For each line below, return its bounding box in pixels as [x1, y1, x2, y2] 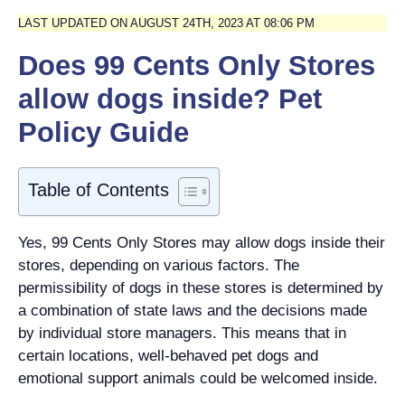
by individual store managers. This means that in [18, 325, 346, 342]
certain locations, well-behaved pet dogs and [18, 347, 318, 364]
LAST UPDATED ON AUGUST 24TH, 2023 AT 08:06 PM [18, 15, 315, 30]
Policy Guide [18, 117, 189, 148]
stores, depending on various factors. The [18, 257, 299, 274]
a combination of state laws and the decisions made [18, 302, 367, 319]
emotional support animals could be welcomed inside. [18, 370, 378, 387]
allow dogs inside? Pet [18, 83, 322, 115]
